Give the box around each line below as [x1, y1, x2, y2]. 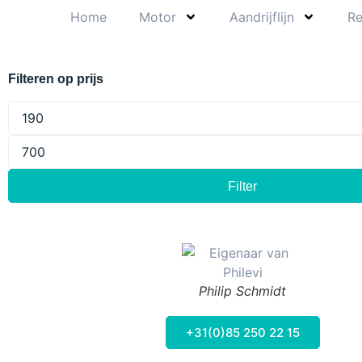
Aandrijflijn [229, 8, 294, 25]
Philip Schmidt [199, 282, 286, 299]
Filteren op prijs [8, 71, 103, 86]
